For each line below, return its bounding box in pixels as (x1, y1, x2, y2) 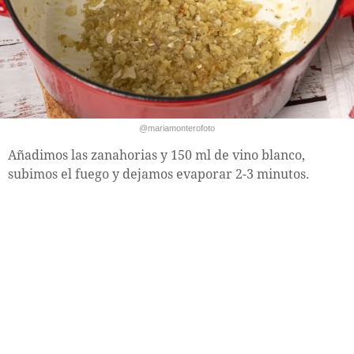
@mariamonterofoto (139, 122, 215, 133)
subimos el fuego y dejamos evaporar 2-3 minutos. (8, 166, 310, 182)
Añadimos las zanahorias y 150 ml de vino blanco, (8, 147, 305, 163)
